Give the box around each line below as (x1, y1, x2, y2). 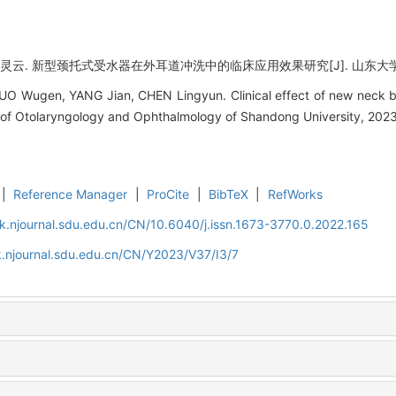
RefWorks (267, 186, 323, 202)
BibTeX (209, 186, 249, 202)
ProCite (147, 186, 190, 202)
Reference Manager (13, 186, 128, 202)
